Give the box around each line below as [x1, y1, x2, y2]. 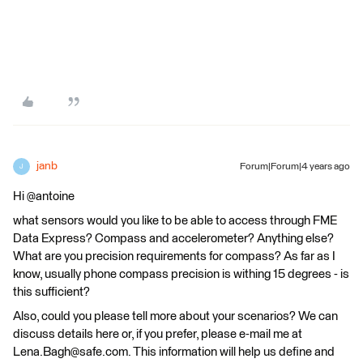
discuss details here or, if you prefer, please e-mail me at [13, 328, 302, 340]
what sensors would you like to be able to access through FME [13, 215, 337, 227]
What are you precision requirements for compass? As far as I [13, 250, 335, 263]
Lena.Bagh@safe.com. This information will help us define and [13, 346, 335, 358]
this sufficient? [13, 286, 90, 298]
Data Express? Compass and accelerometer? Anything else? [13, 233, 334, 245]
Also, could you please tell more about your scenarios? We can [13, 310, 338, 322]
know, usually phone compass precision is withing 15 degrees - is [13, 268, 349, 280]
